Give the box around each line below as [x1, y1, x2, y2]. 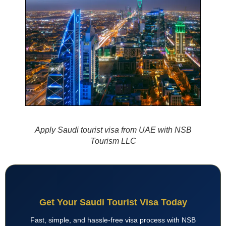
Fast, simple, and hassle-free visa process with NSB [30, 215, 196, 224]
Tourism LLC [90, 136, 136, 145]
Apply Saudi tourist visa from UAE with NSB [34, 125, 192, 134]
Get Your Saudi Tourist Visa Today [39, 197, 187, 207]
